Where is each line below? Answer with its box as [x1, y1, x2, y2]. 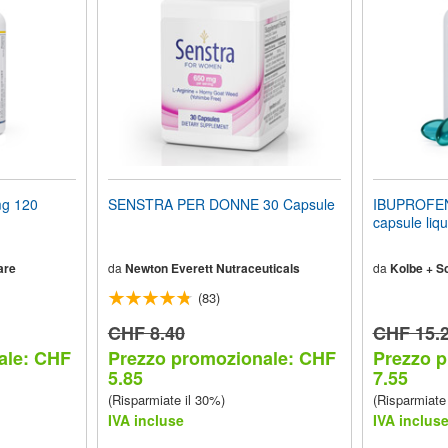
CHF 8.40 [107, 320, 185, 346]
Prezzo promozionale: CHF [107, 345, 336, 371]
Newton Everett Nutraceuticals [124, 259, 300, 277]
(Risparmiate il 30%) [107, 390, 225, 409]
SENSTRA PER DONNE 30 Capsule [107, 194, 335, 214]
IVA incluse [107, 410, 184, 430]
